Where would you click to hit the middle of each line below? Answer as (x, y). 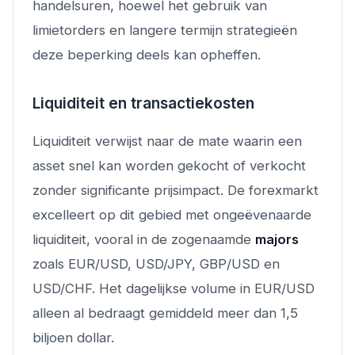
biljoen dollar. (73, 337)
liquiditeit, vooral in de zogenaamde (144, 239)
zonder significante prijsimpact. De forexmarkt (176, 190)
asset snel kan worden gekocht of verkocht (169, 165)
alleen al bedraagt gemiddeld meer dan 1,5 (165, 313)
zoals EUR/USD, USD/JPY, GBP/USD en (156, 263)
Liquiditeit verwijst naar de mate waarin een (167, 141)
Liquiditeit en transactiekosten (143, 103)
